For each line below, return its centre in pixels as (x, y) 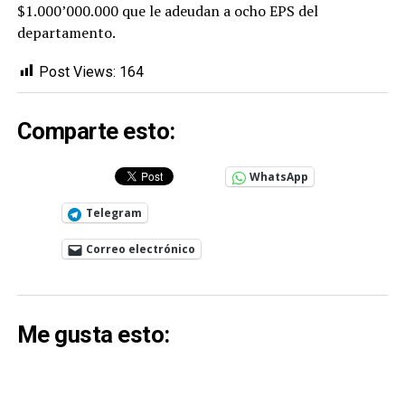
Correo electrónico (140, 250)
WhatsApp (278, 177)
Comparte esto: (96, 132)
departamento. (66, 32)
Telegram (113, 213)
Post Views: (77, 71)
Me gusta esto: (93, 334)
